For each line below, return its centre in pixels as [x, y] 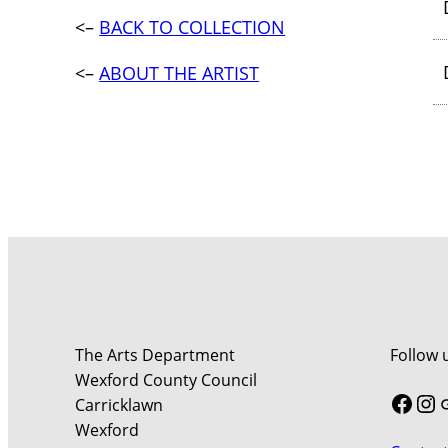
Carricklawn [119, 405]
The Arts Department [155, 355]
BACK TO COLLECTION [192, 27]
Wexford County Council [166, 380]
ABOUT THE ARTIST [179, 73]
